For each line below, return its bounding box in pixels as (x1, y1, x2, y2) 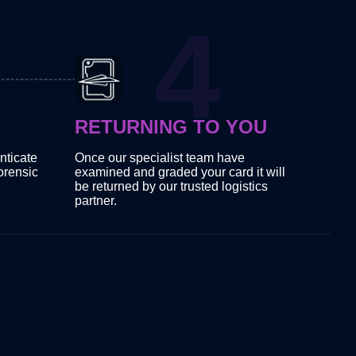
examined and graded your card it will (75, 165, 286, 180)
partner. (75, 194, 118, 208)
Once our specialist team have (75, 151, 246, 165)
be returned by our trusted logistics (75, 180, 269, 194)
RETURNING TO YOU (75, 116, 268, 138)
